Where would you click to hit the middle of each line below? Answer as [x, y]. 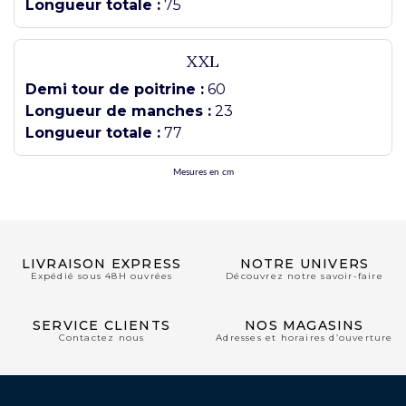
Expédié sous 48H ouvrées [101, 276]
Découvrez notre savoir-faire [304, 276]
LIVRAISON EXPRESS [101, 264]
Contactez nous [101, 338]
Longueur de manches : [118, 111]
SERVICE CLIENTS [101, 325]
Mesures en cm [203, 172]
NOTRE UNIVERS [304, 264]
